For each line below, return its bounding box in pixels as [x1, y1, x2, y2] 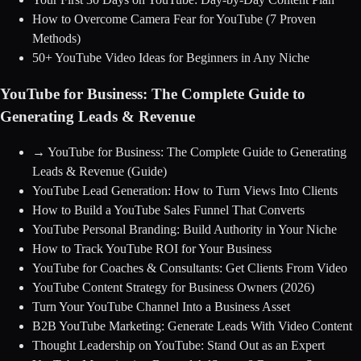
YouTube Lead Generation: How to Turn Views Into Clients [32, 184, 338, 198]
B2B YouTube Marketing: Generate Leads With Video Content [32, 319, 352, 334]
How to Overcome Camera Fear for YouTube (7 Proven [32, 11, 316, 26]
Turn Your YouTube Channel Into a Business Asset [32, 300, 290, 314]
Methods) [32, 31, 81, 45]
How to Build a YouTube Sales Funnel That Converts [32, 203, 305, 218]
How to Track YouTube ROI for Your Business [32, 242, 272, 256]
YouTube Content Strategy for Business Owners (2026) [32, 280, 314, 295]
